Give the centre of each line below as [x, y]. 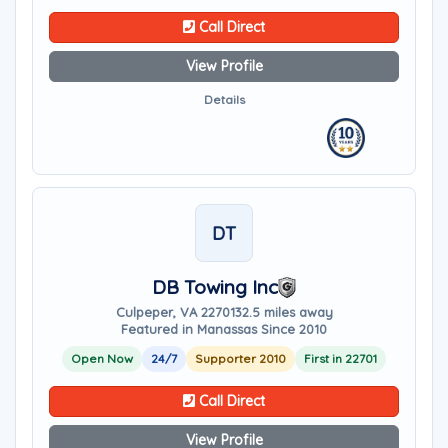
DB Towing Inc [215, 287]
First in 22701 [340, 358]
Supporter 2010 [240, 358]
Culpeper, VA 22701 [175, 312]
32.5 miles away [283, 312]
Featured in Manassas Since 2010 [224, 329]
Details [224, 99]
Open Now [102, 358]
